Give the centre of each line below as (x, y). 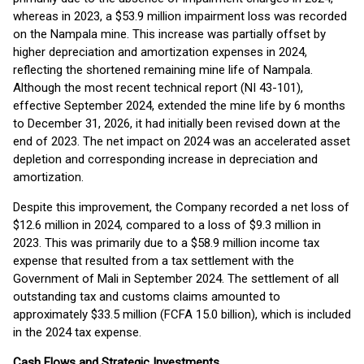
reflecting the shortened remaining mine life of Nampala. (163, 70)
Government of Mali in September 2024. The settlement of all (176, 279)
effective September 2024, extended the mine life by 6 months (179, 106)
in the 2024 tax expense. (77, 332)
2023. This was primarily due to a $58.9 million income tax (166, 243)
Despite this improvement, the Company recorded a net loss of (181, 207)
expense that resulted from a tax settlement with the (154, 261)
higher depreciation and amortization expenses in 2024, (160, 52)
